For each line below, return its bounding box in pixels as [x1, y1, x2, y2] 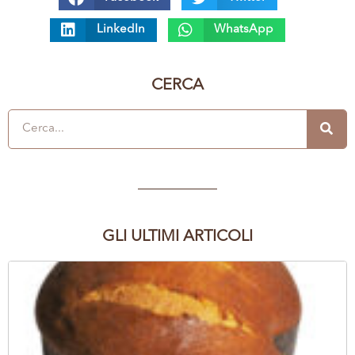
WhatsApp [214, 24, 273, 36]
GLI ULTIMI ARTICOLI [102, 229, 253, 246]
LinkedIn [96, 24, 145, 36]
